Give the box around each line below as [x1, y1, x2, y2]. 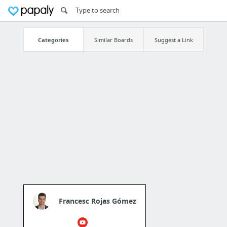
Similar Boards [94, 35, 133, 44]
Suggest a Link [154, 35, 193, 44]
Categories [38, 35, 69, 44]
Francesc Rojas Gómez [58, 196, 136, 206]
